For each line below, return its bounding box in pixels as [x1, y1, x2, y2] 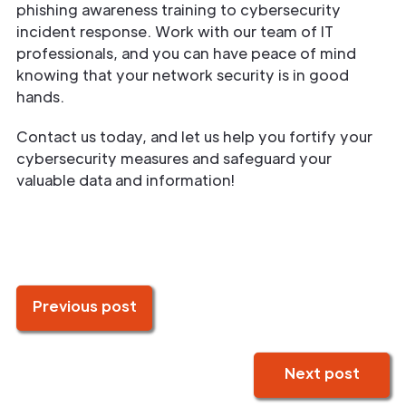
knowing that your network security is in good [16, 64, 349, 84]
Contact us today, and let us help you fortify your [16, 126, 372, 146]
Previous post [32, 295, 137, 315]
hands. [16, 86, 64, 106]
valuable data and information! [16, 169, 235, 189]
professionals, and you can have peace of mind [16, 43, 356, 63]
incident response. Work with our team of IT [16, 21, 333, 41]
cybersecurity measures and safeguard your [16, 148, 332, 168]
